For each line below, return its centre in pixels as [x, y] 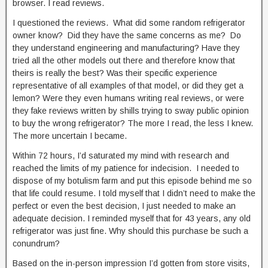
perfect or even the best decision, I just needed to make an [124, 206]
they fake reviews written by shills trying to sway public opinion [131, 111]
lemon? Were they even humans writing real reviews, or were [128, 98]
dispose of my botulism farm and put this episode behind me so [132, 181]
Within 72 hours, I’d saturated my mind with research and [121, 156]
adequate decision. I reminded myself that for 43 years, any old [132, 218]
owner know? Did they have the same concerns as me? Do [127, 35]
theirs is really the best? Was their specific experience [115, 73]
